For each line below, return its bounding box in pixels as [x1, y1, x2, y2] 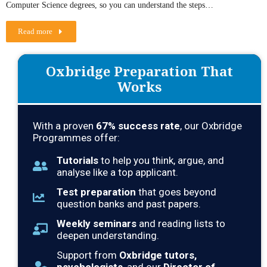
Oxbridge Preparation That [46, 62, 233, 80]
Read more [18, 27, 52, 36]
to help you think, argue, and [98, 154, 224, 167]
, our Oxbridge [180, 120, 242, 132]
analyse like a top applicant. [57, 166, 178, 179]
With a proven [33, 120, 96, 132]
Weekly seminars [57, 218, 136, 230]
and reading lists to [136, 218, 225, 230]
